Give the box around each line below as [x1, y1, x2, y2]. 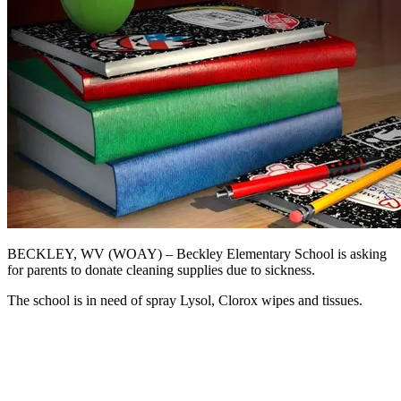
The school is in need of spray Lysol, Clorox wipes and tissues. [7, 292, 363, 308]
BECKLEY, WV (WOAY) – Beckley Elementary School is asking [7, 245, 387, 261]
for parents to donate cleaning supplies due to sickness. [7, 261, 315, 277]
